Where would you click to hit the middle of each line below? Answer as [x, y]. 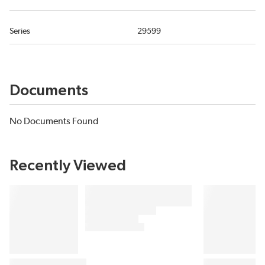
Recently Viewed [68, 166]
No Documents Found [54, 121]
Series [20, 31]
